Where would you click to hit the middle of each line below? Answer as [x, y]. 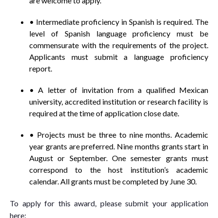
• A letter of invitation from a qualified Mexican [119, 90]
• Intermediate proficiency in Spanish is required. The [119, 22]
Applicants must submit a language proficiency [119, 57]
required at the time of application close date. [104, 113]
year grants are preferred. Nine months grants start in [119, 146]
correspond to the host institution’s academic [119, 170]
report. [41, 68]
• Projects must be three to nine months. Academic [119, 135]
